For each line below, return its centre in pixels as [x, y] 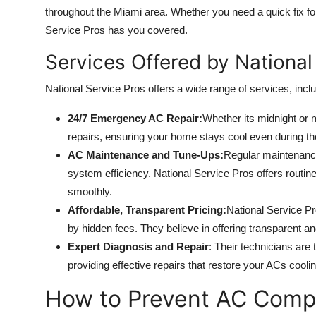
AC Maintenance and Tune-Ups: [146, 155]
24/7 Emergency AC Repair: [135, 119]
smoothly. [90, 192]
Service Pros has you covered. [116, 30]
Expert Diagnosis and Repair [138, 247]
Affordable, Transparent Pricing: [147, 210]
